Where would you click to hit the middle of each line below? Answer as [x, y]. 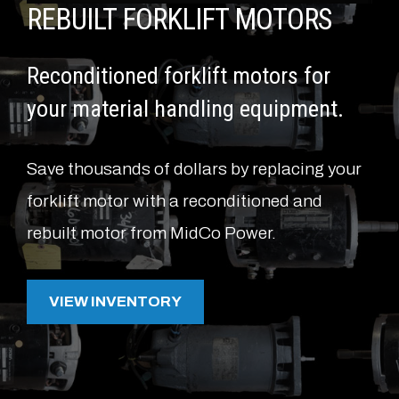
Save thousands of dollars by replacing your [194, 168]
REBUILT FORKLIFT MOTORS [179, 20]
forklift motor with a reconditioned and [175, 200]
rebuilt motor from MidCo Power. [151, 232]
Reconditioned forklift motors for [179, 75]
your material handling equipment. [188, 108]
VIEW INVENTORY [115, 302]
